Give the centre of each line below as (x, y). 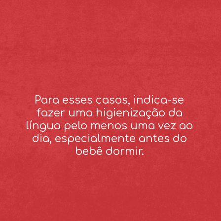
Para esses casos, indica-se (110, 100)
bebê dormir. (109, 152)
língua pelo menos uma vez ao (110, 126)
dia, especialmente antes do (109, 139)
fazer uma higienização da (109, 113)
